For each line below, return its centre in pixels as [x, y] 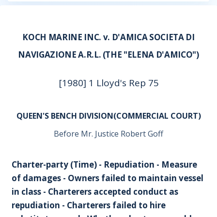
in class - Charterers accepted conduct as [95, 192]
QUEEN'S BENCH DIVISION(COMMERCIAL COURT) [108, 116]
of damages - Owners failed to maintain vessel [108, 178]
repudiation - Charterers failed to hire [89, 205]
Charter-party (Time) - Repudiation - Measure [104, 164]
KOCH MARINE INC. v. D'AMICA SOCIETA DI [108, 37]
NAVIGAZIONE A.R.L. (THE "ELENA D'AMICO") [108, 54]
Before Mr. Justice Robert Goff [108, 134]
